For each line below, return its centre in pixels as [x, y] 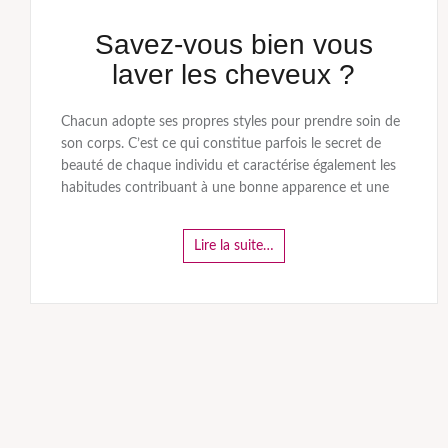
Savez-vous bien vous [233, 44]
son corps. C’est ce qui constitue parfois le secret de [221, 143]
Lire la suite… [233, 245]
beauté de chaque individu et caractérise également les [228, 165]
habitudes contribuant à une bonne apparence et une [225, 187]
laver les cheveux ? [234, 74]
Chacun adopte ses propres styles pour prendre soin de [230, 121]
